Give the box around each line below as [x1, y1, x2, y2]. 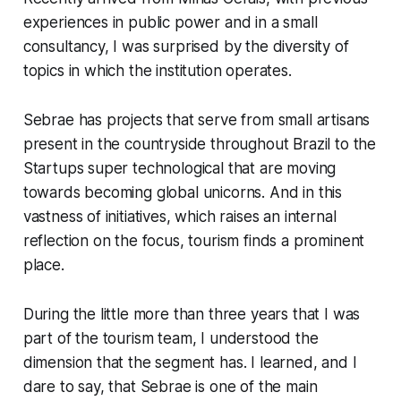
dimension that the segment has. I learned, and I [22, 354, 357, 372]
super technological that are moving [83, 159, 337, 178]
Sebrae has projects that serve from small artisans [22, 111, 371, 130]
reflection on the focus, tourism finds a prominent [22, 232, 365, 251]
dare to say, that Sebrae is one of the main [22, 378, 318, 397]
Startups [22, 159, 84, 178]
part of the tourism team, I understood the [22, 329, 319, 348]
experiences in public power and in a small [22, 13, 318, 32]
